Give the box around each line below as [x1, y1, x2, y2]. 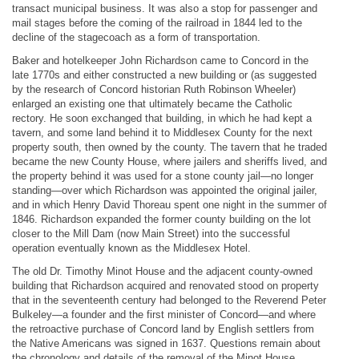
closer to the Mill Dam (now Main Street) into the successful [12, 228, 290, 240]
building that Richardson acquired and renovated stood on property [12, 280, 319, 292]
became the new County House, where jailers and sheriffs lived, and [12, 155, 327, 167]
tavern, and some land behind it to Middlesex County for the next [12, 127, 313, 139]
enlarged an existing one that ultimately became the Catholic [12, 98, 292, 110]
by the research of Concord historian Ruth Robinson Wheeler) [12, 83, 296, 95]
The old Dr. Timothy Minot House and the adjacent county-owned [12, 265, 313, 277]
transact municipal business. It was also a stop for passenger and [12, 2, 317, 14]
